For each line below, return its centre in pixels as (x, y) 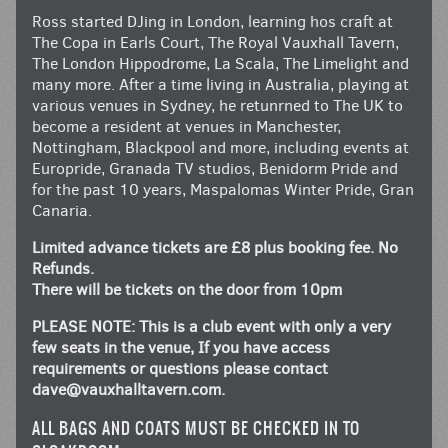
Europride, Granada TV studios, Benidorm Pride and (215, 169)
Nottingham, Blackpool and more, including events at (220, 148)
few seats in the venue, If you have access (181, 348)
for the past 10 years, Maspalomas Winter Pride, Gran (223, 190)
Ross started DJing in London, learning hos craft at (212, 22)
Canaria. (62, 211)
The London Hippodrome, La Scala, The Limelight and (220, 64)
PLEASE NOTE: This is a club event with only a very (211, 327)
